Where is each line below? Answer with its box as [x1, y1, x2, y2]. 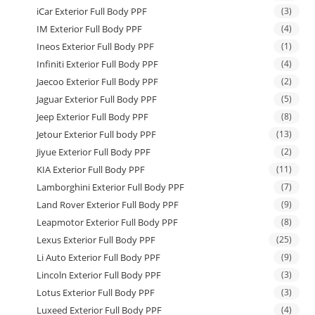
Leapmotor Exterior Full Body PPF [37, 215, 179, 229]
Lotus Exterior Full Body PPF [37, 285, 155, 299]
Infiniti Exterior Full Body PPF [37, 57, 159, 70]
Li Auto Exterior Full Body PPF [37, 250, 161, 264]
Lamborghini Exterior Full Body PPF [37, 180, 185, 193]
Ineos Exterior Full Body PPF [37, 39, 155, 53]
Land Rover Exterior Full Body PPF [37, 198, 179, 211]
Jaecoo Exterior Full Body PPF [37, 75, 159, 88]
